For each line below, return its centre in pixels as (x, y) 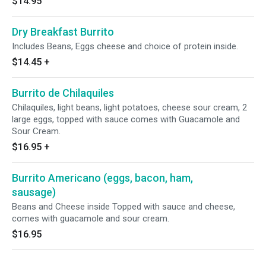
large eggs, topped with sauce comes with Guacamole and (126, 119)
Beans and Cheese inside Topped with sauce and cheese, (123, 207)
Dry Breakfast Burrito (63, 32)
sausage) (34, 192)
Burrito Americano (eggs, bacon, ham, (102, 178)
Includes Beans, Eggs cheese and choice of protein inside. (125, 46)
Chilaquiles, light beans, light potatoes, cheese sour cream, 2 (129, 107)
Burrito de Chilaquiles (63, 93)
